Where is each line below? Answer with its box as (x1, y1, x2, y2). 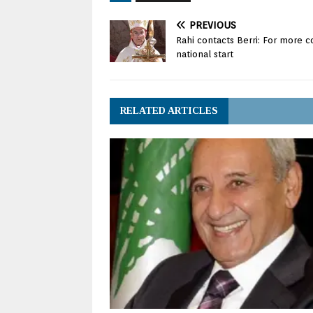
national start (176, 49, 233, 60)
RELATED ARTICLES (120, 105, 218, 117)
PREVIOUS (189, 20, 236, 31)
